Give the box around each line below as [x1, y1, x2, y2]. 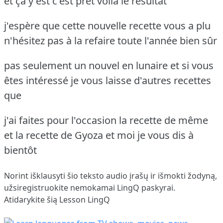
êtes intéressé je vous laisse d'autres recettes [4, 73, 211, 87]
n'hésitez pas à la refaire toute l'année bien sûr [4, 33, 217, 47]
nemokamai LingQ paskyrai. [68, 182, 175, 193]
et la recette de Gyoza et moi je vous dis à [4, 128, 194, 142]
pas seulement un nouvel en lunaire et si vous [4, 58, 214, 72]
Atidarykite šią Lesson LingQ [4, 194, 110, 205]
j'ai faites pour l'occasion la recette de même [4, 113, 208, 127]
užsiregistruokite [4, 182, 68, 193]
